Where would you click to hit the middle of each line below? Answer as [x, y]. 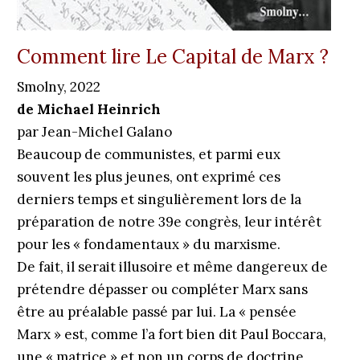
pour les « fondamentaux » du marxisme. [148, 244]
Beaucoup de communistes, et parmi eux [148, 154]
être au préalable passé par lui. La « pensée [156, 312]
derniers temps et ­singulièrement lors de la [159, 199]
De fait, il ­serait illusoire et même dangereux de [172, 267]
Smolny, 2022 [58, 87]
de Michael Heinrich [88, 109]
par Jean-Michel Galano [94, 132]
